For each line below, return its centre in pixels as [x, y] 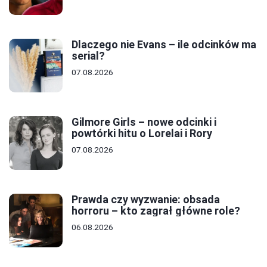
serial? [88, 55]
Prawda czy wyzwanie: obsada [146, 199]
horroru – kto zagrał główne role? [156, 210]
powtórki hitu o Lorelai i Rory [142, 133]
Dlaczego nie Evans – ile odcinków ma [164, 44]
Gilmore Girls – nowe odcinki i [144, 122]
